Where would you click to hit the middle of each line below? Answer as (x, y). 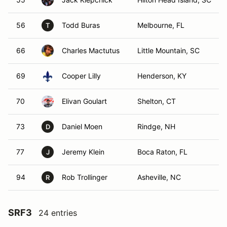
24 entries (58, 213)
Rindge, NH (156, 126)
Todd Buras (81, 25)
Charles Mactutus (91, 50)
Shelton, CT (157, 101)
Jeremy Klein (83, 152)
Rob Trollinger (85, 177)
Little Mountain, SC (168, 50)
